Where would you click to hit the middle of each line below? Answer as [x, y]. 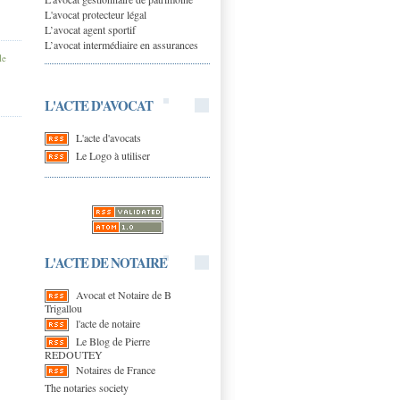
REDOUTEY [74, 354]
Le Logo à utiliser [113, 155]
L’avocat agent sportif [90, 29]
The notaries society [87, 387]
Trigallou [63, 308]
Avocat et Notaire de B [124, 294]
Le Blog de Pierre [113, 341]
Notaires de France [116, 369]
